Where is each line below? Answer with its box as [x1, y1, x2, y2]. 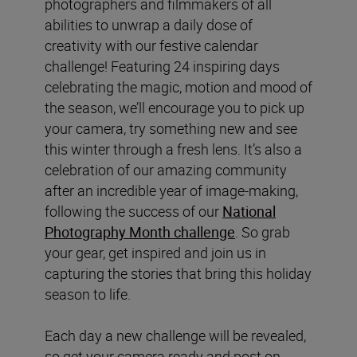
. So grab [235, 222, 290, 242]
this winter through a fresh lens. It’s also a [45, 139, 302, 159]
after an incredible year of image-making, [45, 181, 298, 201]
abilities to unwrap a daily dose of [45, 15, 253, 35]
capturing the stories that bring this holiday [45, 264, 312, 284]
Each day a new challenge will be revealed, [45, 326, 306, 346]
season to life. [45, 284, 131, 304]
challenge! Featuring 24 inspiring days [45, 57, 280, 76]
